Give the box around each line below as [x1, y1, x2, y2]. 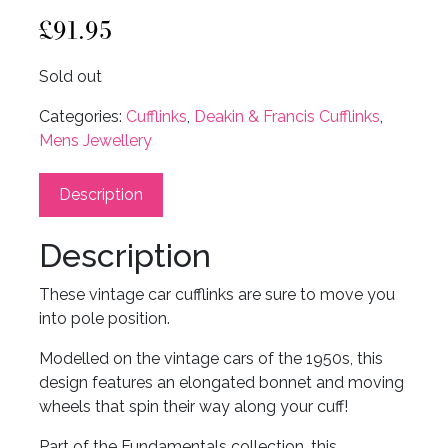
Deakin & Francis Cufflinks [194, 106, 380, 126]
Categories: [39, 106, 126, 126]
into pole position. [39, 308, 170, 328]
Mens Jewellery [39, 130, 152, 150]
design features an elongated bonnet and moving [39, 372, 404, 392]
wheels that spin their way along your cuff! [39, 396, 348, 416]
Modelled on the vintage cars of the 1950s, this [39, 348, 383, 368]
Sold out [39, 66, 102, 86]
